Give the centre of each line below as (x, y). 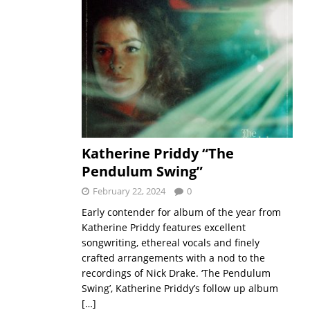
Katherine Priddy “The (157, 153)
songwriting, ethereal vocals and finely (170, 242)
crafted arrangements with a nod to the (173, 257)
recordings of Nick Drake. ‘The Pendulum (176, 273)
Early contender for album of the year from (181, 212)
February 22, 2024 (129, 191)
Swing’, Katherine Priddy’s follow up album (180, 288)
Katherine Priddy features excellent (163, 227)
